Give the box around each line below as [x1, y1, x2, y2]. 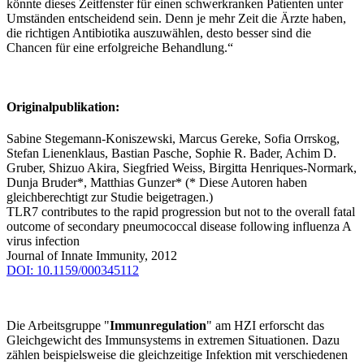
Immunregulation [110, 318, 206, 333]
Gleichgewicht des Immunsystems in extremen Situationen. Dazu [6, 333, 340, 348]
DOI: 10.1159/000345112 [6, 263, 139, 278]
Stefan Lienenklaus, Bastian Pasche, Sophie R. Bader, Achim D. [6, 146, 336, 161]
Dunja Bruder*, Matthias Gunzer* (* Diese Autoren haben [6, 175, 307, 190]
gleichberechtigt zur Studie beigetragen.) [6, 190, 213, 205]
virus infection [6, 234, 80, 249]
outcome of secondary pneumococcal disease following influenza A [6, 219, 351, 234]
